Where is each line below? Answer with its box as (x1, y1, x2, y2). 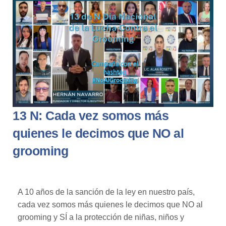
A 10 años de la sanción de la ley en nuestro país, (18, 187, 195, 196)
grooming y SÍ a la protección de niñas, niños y (18, 212, 184, 221)
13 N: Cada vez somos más (13, 108, 168, 123)
